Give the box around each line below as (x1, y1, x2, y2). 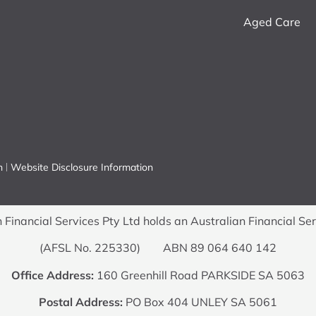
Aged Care (243, 14, 301, 29)
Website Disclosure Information (11, 160, 153, 174)
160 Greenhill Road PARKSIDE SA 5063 (94, 267, 305, 282)
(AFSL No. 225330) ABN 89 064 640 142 (39, 241, 276, 255)
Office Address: (11, 267, 94, 282)
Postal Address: (39, 294, 123, 309)
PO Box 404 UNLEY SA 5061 (123, 294, 277, 309)
